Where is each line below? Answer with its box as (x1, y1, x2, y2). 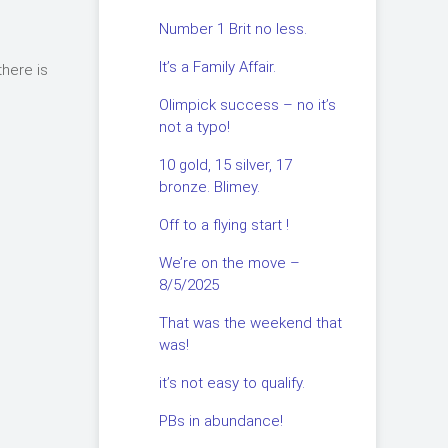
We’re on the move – (158, 254, 300, 272)
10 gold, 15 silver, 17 (158, 156, 292, 174)
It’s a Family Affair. (158, 58, 276, 76)
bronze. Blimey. (158, 178, 260, 196)
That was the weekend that (158, 314, 342, 332)
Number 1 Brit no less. (158, 20, 307, 38)
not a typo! (158, 118, 230, 136)
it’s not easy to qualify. (158, 374, 305, 392)
